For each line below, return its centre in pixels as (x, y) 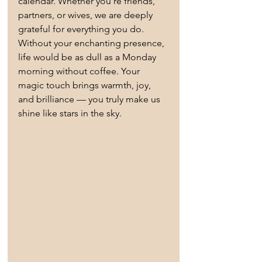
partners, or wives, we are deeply (87, 15)
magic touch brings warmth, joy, (86, 85)
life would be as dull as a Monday (88, 57)
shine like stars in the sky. (70, 113)
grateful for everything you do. (82, 29)
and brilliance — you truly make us (90, 99)
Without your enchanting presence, (92, 43)
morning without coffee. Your (80, 71)
